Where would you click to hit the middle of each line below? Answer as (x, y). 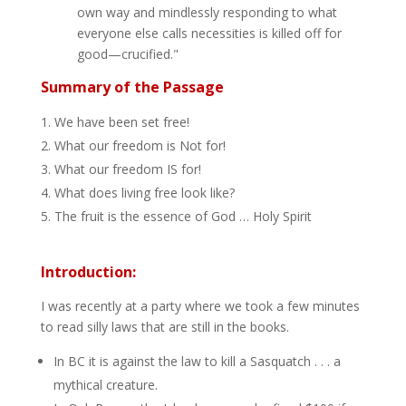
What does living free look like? (144, 193)
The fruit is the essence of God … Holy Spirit (183, 216)
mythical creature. (105, 385)
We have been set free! (121, 122)
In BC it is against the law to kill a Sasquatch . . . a (197, 361)
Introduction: (88, 272)
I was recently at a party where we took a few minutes (200, 306)
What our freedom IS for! (127, 169)
